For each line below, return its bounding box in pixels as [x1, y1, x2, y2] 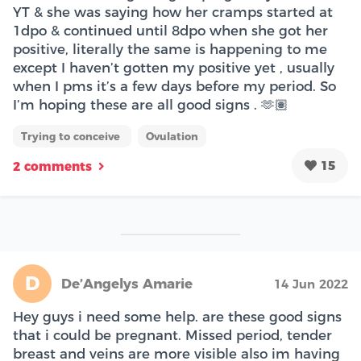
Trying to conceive [21, 129, 123, 143]
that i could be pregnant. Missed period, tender [13, 326, 332, 343]
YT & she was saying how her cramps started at [13, 3, 333, 20]
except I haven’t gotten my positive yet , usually [13, 59, 334, 76]
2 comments [13, 159, 92, 175]
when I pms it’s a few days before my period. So [13, 77, 336, 94]
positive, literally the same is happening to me [13, 40, 327, 57]
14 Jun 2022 [274, 276, 348, 292]
